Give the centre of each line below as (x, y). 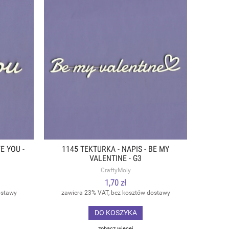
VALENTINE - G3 (116, 159)
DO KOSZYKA (116, 213)
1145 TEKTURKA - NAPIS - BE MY (116, 150)
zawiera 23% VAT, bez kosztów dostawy (116, 192)
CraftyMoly (116, 170)
